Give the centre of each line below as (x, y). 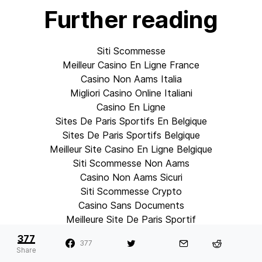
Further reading (131, 20)
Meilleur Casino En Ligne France (131, 65)
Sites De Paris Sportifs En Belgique (131, 121)
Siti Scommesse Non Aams (131, 163)
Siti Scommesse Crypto (131, 192)
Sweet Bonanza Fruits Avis (131, 234)
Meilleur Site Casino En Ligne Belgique (131, 149)
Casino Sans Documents (131, 206)
